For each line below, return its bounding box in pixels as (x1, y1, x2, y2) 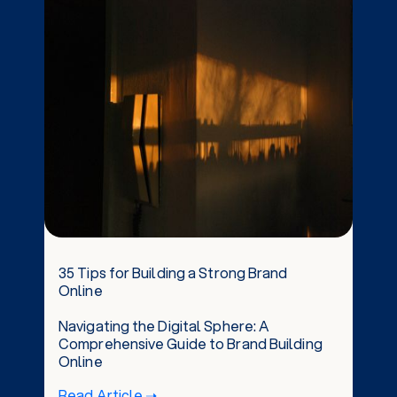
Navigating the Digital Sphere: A (58, 315, 270, 336)
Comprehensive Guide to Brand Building (58, 332, 323, 354)
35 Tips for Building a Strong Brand (58, 261, 288, 283)
